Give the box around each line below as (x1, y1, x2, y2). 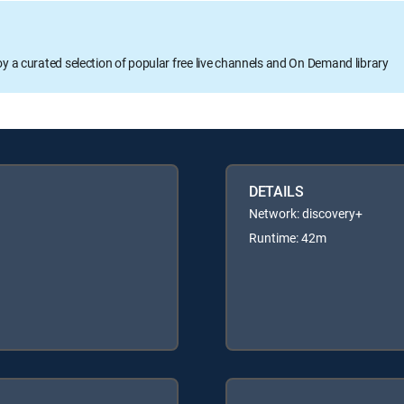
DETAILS (249, 180, 304, 201)
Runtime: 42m (249, 228, 326, 246)
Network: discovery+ (249, 204, 363, 222)
